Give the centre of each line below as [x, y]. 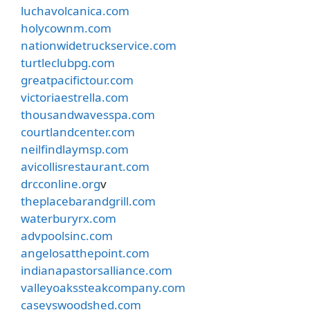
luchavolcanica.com [75, 10]
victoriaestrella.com [75, 97]
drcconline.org [61, 183]
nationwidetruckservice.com [99, 45]
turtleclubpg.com [68, 62]
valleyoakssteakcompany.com [103, 287]
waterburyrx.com [69, 218]
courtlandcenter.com [78, 131]
